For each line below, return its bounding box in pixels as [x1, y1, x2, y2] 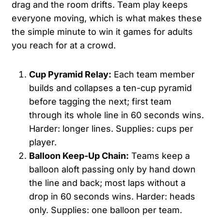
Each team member [111, 69, 195, 79]
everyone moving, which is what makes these [12, 13, 202, 23]
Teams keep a [129, 150, 190, 161]
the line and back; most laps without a [29, 177, 186, 188]
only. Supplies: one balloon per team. [29, 204, 182, 215]
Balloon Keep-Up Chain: [29, 150, 129, 161]
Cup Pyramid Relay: [29, 69, 111, 79]
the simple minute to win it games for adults [12, 26, 193, 37]
